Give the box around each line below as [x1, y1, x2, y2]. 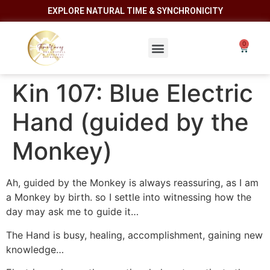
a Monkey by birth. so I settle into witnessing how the [6, 191, 251, 204]
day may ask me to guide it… [6, 206, 139, 218]
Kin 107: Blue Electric [12, 78, 253, 108]
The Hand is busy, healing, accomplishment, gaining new [6, 228, 263, 241]
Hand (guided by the [12, 107, 249, 137]
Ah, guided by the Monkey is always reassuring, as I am [6, 177, 259, 189]
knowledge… [6, 243, 64, 256]
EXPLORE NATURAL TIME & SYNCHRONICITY [47, 6, 223, 16]
